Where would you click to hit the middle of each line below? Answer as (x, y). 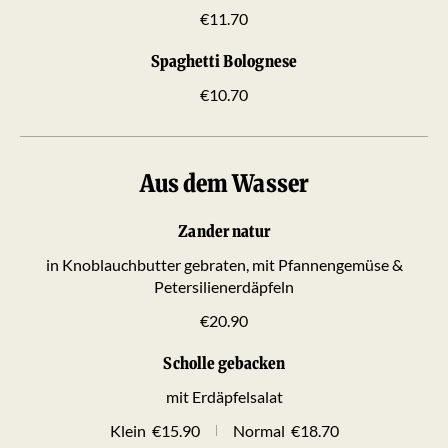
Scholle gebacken (224, 362)
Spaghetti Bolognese (224, 60)
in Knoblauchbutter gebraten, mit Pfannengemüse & (224, 264)
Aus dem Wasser (224, 183)
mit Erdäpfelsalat (224, 396)
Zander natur (224, 230)
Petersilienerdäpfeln (224, 286)
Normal (258, 430)
